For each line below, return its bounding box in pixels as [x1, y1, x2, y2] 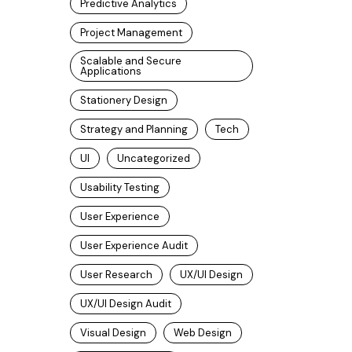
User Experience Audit [79, 239, 188, 252]
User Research [79, 268, 152, 281]
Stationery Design [79, 93, 167, 107]
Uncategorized [116, 152, 190, 165]
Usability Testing [79, 181, 159, 194]
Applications [79, 64, 141, 78]
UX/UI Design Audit [79, 297, 171, 310]
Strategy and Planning [79, 123, 188, 136]
